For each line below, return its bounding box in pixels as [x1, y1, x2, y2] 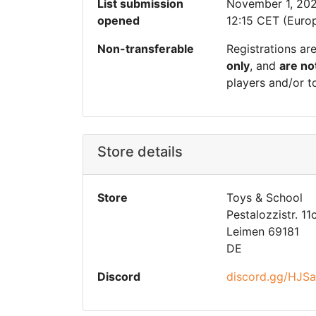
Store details [97, 143, 183, 160]
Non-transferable [97, 42, 194, 56]
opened [97, 13, 140, 28]
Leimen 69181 [226, 224, 299, 238]
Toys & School [226, 190, 303, 205]
